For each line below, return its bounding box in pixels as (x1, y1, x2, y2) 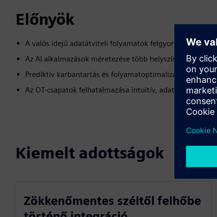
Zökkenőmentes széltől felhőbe (24, 194, 201, 208)
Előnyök (15, 10, 75, 29)
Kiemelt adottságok (15, 143, 164, 162)
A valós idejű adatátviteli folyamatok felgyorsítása (25, 39, 193, 48)
